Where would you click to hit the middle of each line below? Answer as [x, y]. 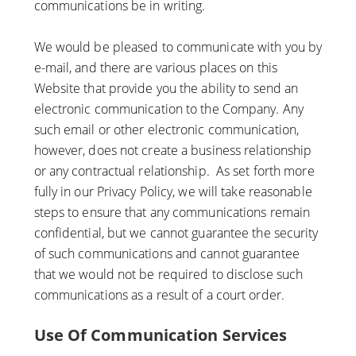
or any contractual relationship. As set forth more [174, 171]
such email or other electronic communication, [166, 130]
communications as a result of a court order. [159, 295]
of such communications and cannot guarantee [166, 254]
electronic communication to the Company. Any [168, 109]
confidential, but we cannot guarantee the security [176, 233]
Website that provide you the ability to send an [166, 89]
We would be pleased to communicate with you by [178, 47]
